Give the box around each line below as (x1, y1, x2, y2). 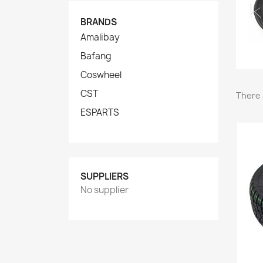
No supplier (80, 184, 129, 196)
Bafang (80, 50, 112, 62)
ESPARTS (80, 106, 119, 119)
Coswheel (80, 69, 122, 81)
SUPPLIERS (80, 170, 129, 183)
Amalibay (80, 31, 120, 43)
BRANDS (80, 16, 117, 28)
